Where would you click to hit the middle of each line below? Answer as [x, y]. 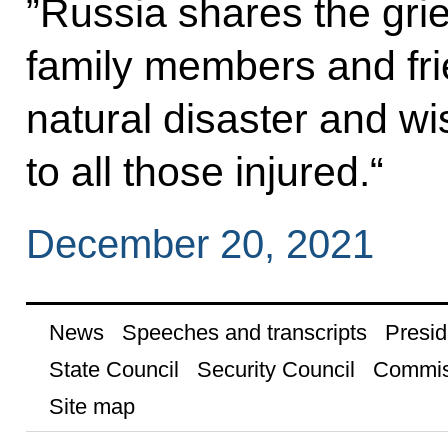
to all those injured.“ [204, 171]
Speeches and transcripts [244, 332]
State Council [113, 369]
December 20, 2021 [199, 244]
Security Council [275, 369]
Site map [91, 406]
